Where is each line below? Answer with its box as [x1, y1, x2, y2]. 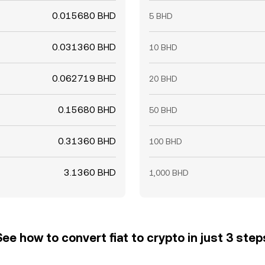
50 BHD [149, 105, 177, 115]
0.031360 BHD [52, 41, 116, 53]
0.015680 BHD [52, 10, 116, 21]
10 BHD [149, 43, 177, 52]
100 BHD [149, 137, 182, 146]
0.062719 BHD [52, 73, 116, 84]
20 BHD [149, 74, 177, 83]
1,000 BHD [149, 168, 189, 177]
